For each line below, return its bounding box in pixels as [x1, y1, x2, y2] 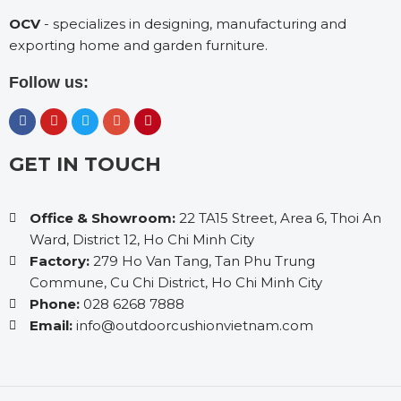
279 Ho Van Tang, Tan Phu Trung [89, 252, 315, 269]
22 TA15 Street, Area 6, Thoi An [175, 209, 381, 226]
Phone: [29, 294, 80, 312]
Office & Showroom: [29, 209, 175, 226]
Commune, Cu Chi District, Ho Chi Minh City [29, 273, 322, 291]
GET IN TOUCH [9, 151, 161, 176]
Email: [29, 316, 73, 334]
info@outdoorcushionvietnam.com [72, 316, 313, 334]
